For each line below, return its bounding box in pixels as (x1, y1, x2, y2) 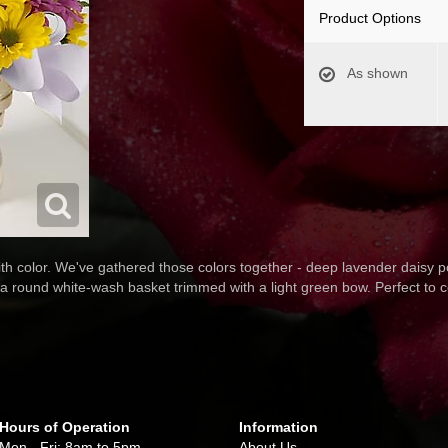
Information (239, 419, 318, 435)
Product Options (318, 10, 421, 26)
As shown (346, 65, 408, 81)
